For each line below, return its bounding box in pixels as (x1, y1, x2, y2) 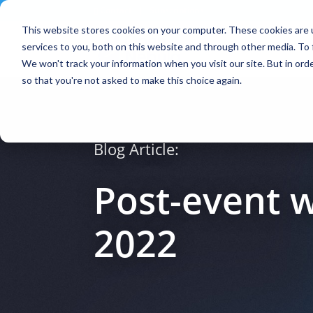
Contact (100, 4, 135, 16)
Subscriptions (150, 4, 205, 16)
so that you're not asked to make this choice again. (21, 73, 242, 86)
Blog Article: (94, 138, 180, 159)
